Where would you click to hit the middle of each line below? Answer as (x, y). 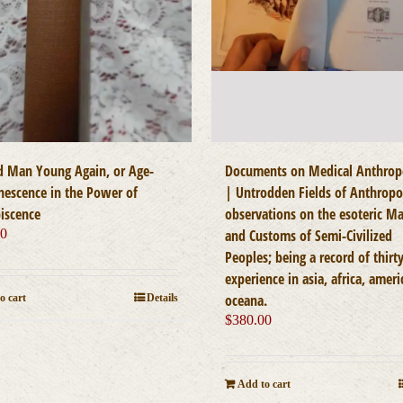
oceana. (246, 301)
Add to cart (264, 385)
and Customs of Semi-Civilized (308, 236)
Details (162, 298)
